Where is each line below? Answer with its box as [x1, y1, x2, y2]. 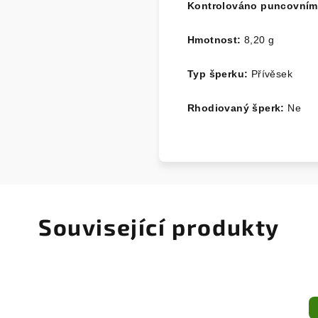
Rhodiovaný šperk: [187, 102, 285, 114]
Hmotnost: [187, 33, 241, 45]
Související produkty [38, 212, 280, 240]
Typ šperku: [187, 67, 251, 79]
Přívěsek [251, 67, 293, 79]
